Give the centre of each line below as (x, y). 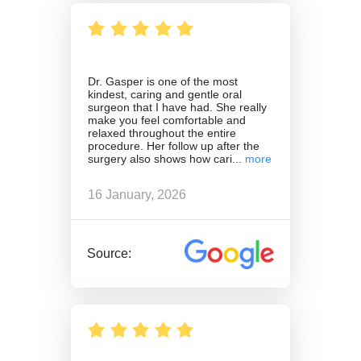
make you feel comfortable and (167, 120)
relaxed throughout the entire (162, 133)
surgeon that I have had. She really (177, 108)
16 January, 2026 (137, 195)
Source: (110, 254)
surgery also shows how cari (160, 159)
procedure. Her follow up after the (174, 146)
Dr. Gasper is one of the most (163, 82)
